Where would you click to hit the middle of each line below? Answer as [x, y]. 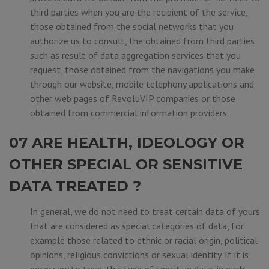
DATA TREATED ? [75, 186]
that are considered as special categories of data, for [137, 226]
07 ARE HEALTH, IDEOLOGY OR [127, 143]
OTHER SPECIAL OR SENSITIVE [126, 164]
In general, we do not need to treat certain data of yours [145, 211]
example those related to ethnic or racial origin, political [144, 240]
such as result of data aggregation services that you [135, 55]
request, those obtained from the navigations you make [142, 70]
